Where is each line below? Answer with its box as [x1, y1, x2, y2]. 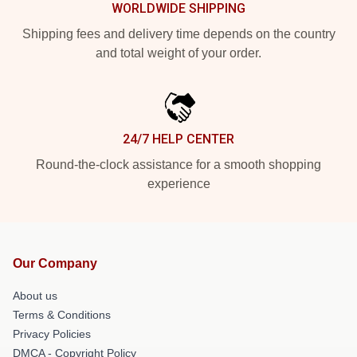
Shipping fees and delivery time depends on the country [22, 27, 335, 41]
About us [13, 289, 57, 302]
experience [147, 177, 210, 190]
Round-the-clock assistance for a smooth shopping [36, 158, 321, 171]
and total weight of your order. [96, 46, 261, 60]
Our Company [13, 257, 97, 270]
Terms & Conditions [13, 308, 111, 321]
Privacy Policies [13, 328, 91, 340]
